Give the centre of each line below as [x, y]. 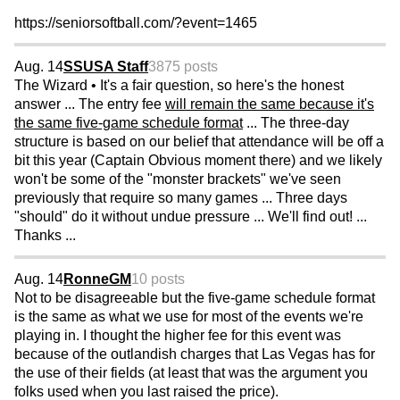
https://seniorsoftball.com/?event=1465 [136, 23]
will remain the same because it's [270, 104]
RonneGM [97, 279]
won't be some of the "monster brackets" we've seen [178, 179]
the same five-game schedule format [129, 123]
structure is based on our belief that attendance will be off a [199, 142]
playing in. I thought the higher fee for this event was [178, 336]
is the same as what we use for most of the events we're [189, 317]
